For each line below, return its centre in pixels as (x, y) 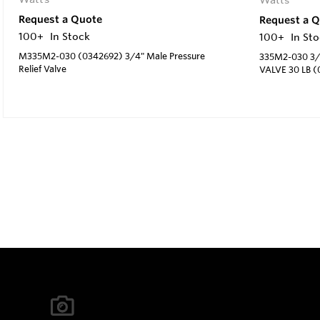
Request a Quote (60, 19)
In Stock (70, 36)
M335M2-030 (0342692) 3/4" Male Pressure (112, 55)
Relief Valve (42, 68)
